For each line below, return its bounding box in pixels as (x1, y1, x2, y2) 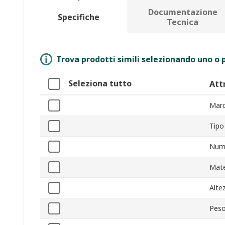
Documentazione (148, 7, 217, 18)
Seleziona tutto (68, 78, 132, 89)
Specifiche (58, 12, 100, 23)
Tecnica (167, 17, 199, 28)
